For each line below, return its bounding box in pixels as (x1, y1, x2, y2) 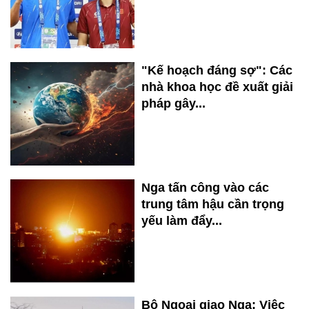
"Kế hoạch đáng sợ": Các (141, 63, 292, 78)
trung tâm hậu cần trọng (141, 197, 284, 212)
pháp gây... (141, 97, 206, 111)
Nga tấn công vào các (141, 181, 269, 195)
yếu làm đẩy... (141, 214, 222, 228)
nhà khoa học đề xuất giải (141, 80, 293, 94)
